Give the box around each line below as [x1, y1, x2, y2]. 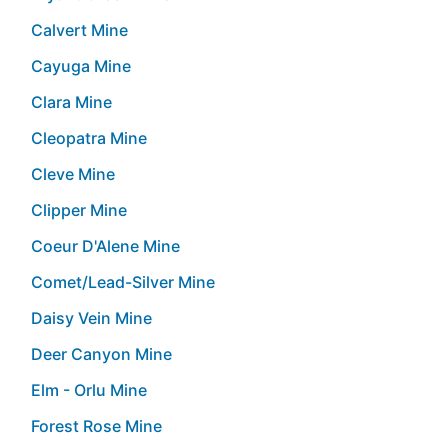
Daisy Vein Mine [31, 307, 152, 328]
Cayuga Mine [31, 55, 131, 76]
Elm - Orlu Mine [31, 379, 147, 400]
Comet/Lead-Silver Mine [31, 271, 215, 292]
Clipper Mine [31, 199, 127, 220]
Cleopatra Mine [31, 127, 147, 148]
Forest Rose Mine [31, 415, 162, 436]
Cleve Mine [31, 163, 115, 184]
